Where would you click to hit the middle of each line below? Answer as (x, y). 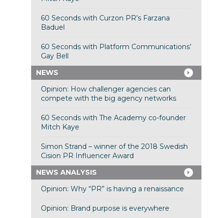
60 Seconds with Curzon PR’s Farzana (105, 18)
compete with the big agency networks (108, 99)
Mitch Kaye (60, 127)
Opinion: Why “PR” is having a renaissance (112, 189)
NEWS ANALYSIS (66, 173)
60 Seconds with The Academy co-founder (113, 118)
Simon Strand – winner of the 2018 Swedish (114, 147)
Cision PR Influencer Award (87, 156)
